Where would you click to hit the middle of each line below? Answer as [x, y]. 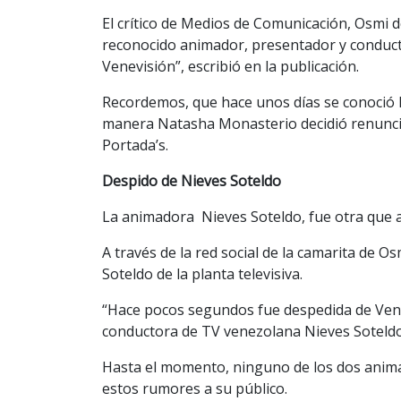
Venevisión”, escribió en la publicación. [230, 66]
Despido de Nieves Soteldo [192, 180]
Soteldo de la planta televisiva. [202, 273]
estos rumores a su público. [195, 388]
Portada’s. [135, 145]
